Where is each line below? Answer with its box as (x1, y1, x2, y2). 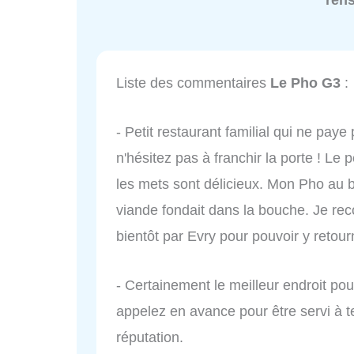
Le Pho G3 (270, 75, 341, 92)
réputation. (116, 329, 183, 345)
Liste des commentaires (116, 75, 270, 92)
